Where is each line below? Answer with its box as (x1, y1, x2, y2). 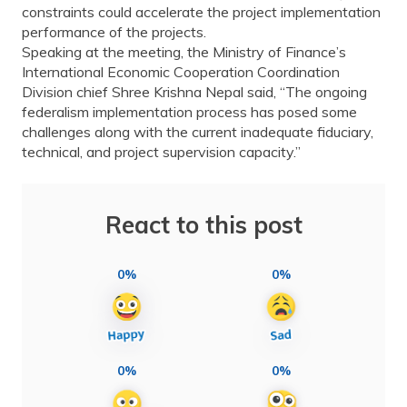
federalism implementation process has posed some (22, 102, 357, 121)
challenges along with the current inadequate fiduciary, (22, 122, 373, 141)
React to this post (104, 209, 303, 240)
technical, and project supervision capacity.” (22, 142, 301, 161)
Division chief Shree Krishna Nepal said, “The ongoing (22, 82, 367, 101)
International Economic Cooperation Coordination (22, 62, 340, 81)
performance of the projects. (22, 22, 206, 41)
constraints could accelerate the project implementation (22, 2, 381, 21)
